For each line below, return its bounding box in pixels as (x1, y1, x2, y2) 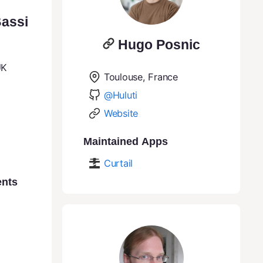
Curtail (104, 157, 133, 169)
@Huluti (104, 89, 138, 101)
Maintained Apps (83, 135, 168, 147)
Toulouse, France (104, 70, 178, 83)
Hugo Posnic (117, 36, 200, 52)
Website (104, 107, 139, 119)
